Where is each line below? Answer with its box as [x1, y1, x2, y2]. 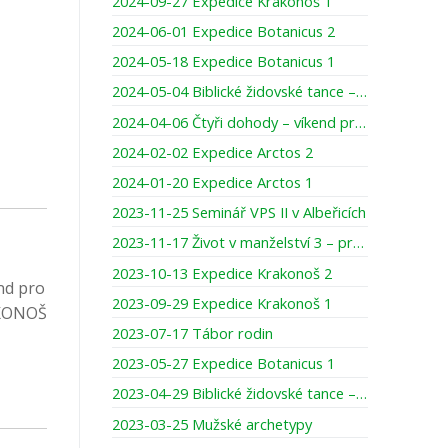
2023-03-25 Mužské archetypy [112, 413, 312, 434]
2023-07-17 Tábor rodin [112, 322, 273, 343]
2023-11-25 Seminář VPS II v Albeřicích [112, 202, 366, 223]
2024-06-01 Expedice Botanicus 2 [112, 21, 335, 42]
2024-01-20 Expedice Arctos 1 [112, 172, 313, 192]
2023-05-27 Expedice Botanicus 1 [112, 353, 335, 374]
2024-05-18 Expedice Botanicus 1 [112, 51, 335, 72]
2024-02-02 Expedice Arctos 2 [112, 141, 313, 162]
